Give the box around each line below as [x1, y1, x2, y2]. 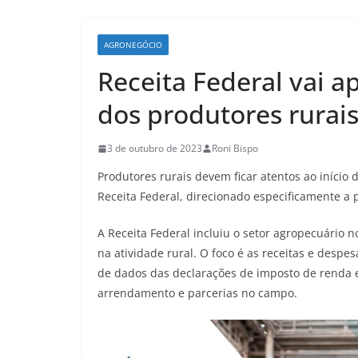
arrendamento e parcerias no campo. [97, 285, 297, 300]
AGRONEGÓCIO [104, 39, 162, 50]
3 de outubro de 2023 [107, 141, 202, 155]
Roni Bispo [212, 141, 258, 155]
